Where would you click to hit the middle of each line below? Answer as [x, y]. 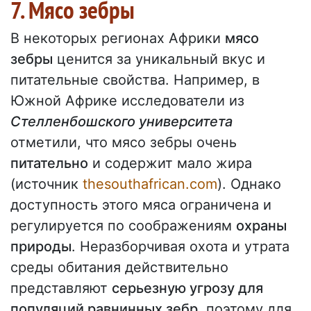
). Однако [249, 184]
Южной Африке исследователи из [127, 101]
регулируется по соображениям [123, 226]
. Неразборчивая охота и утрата [180, 247]
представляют [61, 288]
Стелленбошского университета [121, 122]
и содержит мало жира [170, 163]
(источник [47, 184]
